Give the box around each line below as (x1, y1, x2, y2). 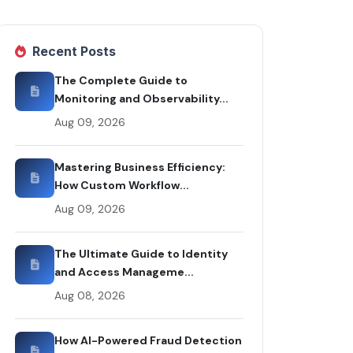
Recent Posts (32, 43, 116, 59)
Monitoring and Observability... (54, 91, 229, 106)
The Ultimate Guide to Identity (54, 246, 228, 261)
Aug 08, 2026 (54, 288, 125, 303)
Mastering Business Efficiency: (54, 159, 225, 174)
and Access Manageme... (54, 264, 194, 279)
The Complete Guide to (54, 72, 188, 87)
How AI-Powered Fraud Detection (54, 333, 242, 347)
